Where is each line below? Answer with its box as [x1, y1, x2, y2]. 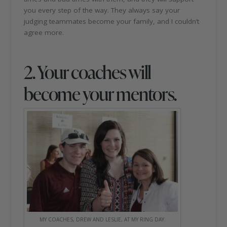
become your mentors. [24, 81, 177, 106]
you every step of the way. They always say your [24, 6, 180, 15]
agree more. [24, 28, 64, 37]
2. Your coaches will [24, 59, 152, 85]
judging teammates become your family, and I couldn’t [24, 17, 200, 26]
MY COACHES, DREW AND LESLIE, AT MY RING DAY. [39, 215, 166, 223]
